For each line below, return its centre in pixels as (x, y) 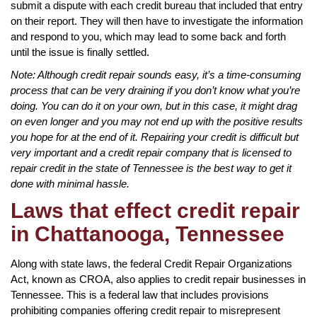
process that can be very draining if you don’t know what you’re (155, 90)
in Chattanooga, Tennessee (148, 234)
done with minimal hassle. (70, 183)
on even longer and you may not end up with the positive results (157, 121)
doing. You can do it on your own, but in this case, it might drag (154, 105)
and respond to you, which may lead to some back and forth (148, 36)
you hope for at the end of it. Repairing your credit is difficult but (155, 137)
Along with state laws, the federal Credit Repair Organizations (151, 263)
